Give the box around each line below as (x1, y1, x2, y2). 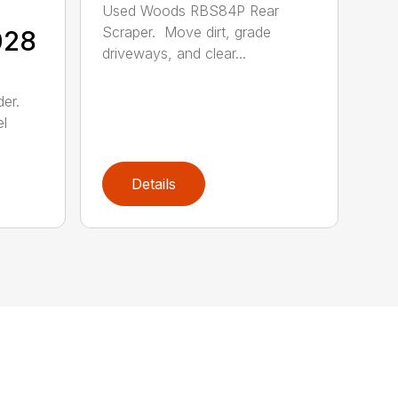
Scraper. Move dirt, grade (102, 22, 272, 41)
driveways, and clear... (102, 44, 247, 62)
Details (131, 174, 177, 193)
